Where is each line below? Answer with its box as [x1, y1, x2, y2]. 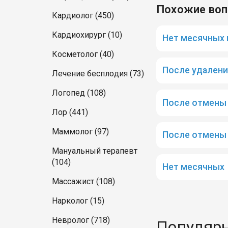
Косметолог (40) [52, 49, 114, 59]
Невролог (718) [52, 215, 110, 225]
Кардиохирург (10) [52, 30, 122, 40]
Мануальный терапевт [52, 146, 137, 156]
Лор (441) [52, 107, 88, 117]
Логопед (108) [52, 88, 106, 98]
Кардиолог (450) [52, 11, 114, 20]
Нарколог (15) [52, 196, 104, 206]
